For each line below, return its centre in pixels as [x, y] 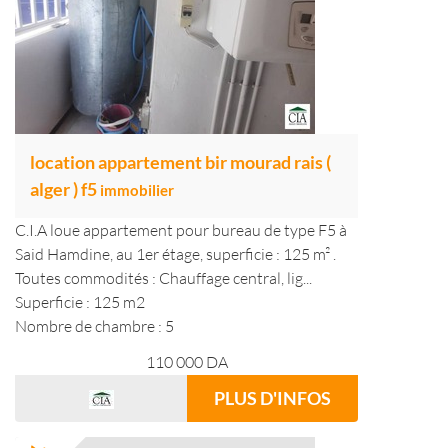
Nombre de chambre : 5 [94, 326]
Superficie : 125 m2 [80, 302]
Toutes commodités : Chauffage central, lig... [163, 278]
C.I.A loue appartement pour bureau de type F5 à [181, 230]
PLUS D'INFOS [272, 398]
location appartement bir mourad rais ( [180, 162]
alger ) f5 [65, 189]
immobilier [137, 190]
